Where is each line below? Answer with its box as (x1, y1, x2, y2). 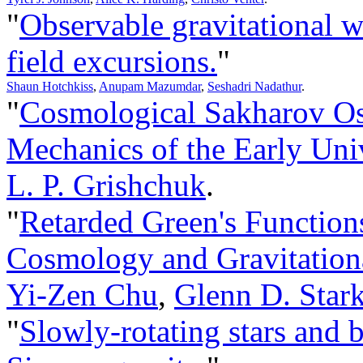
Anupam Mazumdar (99, 79, 201, 93)
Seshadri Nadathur (207, 79, 301, 93)
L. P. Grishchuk (6, 167, 206, 203)
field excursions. (6, 43, 217, 79)
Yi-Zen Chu (6, 276, 158, 312)
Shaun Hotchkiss (6, 79, 93, 93)
